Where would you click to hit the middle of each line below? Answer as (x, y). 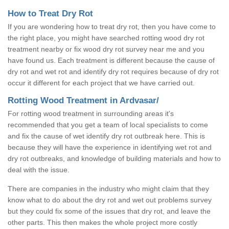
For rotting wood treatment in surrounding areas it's (91, 113)
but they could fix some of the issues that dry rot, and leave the (109, 211)
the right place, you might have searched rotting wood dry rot (106, 38)
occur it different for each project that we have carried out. (101, 83)
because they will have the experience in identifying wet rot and (110, 147)
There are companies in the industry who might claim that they (108, 188)
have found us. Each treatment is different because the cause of (111, 60)
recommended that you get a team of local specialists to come (108, 124)
